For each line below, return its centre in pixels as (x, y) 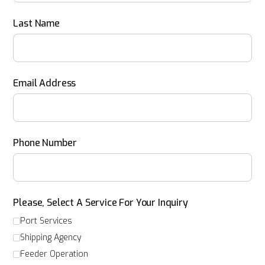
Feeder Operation (54, 254)
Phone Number (45, 143)
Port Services (46, 221)
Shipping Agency (51, 237)
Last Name (36, 23)
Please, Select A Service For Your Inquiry (101, 203)
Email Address (45, 83)
